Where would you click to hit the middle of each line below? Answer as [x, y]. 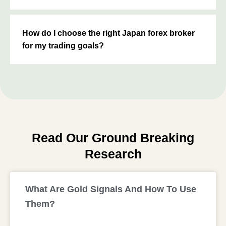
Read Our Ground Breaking [113, 137]
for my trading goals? [63, 45]
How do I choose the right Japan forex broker [108, 33]
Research [113, 154]
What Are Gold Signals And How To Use [111, 189]
